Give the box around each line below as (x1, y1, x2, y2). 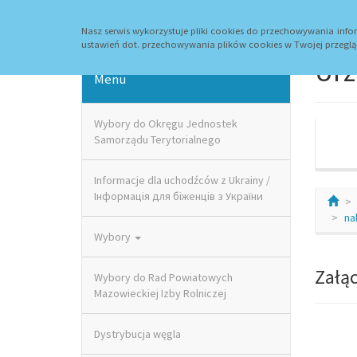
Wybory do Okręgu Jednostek (94, 116, 237, 131)
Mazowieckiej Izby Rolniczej (94, 286, 226, 300)
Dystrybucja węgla (94, 327, 181, 341)
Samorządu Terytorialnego (94, 132, 221, 147)
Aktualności (186, 13, 241, 27)
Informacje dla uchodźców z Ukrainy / (94, 173, 270, 187)
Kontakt (265, 13, 302, 27)
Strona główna (93, 13, 163, 27)
